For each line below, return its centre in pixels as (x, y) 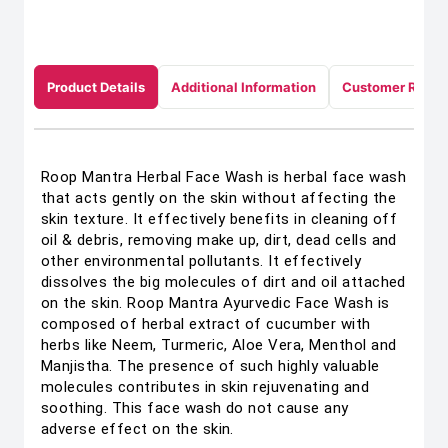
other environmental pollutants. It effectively (201, 261)
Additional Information (243, 87)
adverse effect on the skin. (137, 429)
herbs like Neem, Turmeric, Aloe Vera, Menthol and (219, 345)
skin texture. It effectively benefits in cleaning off (219, 219)
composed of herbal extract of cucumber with (206, 324)
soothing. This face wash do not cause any (195, 408)
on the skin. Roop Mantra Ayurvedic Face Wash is (215, 303)
